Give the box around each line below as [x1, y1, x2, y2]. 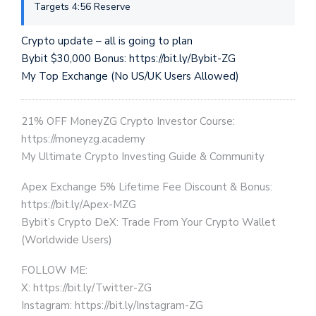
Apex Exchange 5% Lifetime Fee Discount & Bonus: [21, 180, 272, 194]
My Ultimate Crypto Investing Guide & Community [21, 150, 265, 164]
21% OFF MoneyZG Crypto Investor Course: [21, 114, 235, 128]
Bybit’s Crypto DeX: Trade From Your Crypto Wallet [21, 215, 276, 229]
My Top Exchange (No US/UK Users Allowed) [21, 69, 239, 83]
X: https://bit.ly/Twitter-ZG [21, 281, 152, 295]
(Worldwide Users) [21, 233, 112, 247]
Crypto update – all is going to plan [21, 34, 193, 48]
